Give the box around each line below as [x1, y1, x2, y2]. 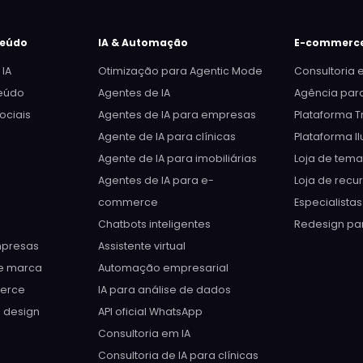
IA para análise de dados [97, 283, 231, 297]
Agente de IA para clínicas [97, 130, 236, 143]
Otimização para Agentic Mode [97, 64, 263, 78]
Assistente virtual [97, 239, 186, 253]
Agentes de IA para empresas [97, 108, 256, 122]
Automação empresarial [97, 261, 228, 275]
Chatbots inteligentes [97, 217, 211, 231]
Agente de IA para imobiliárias [97, 152, 257, 165]
